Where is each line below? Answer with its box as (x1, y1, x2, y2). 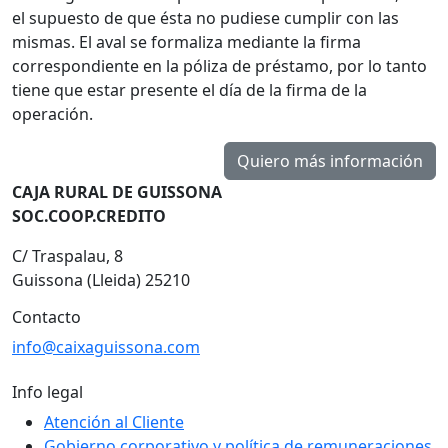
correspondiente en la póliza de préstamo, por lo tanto (12, 54, 427, 77)
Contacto (12, 305, 81, 328)
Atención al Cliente (44, 410, 184, 433)
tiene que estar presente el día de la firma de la (12, 78, 367, 101)
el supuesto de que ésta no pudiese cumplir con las (12, 6, 399, 29)
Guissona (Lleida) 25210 (12, 268, 190, 291)
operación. (12, 102, 93, 125)
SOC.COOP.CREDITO (12, 204, 166, 227)
